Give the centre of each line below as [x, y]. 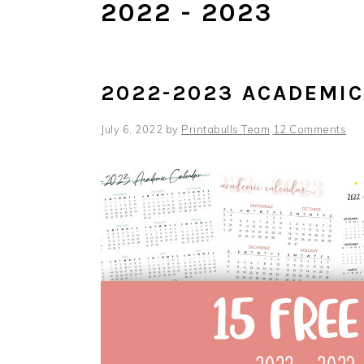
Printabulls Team [225, 129]
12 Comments [309, 129]
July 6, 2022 [132, 129]
